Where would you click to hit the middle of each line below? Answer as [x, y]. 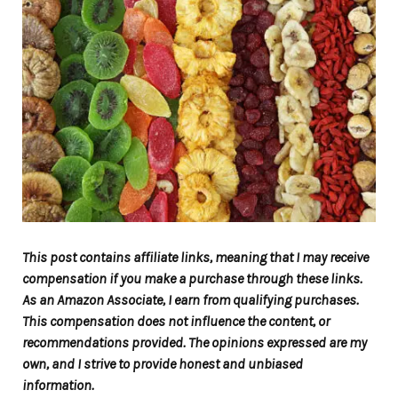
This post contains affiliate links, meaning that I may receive [195, 258]
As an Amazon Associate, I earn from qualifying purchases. [191, 300]
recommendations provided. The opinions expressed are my [195, 343]
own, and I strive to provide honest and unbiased [163, 364]
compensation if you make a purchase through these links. [192, 279]
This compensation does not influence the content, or [176, 322]
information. [58, 386]
